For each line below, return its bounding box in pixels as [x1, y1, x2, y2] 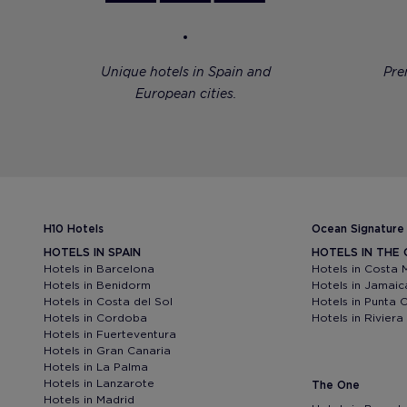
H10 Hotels [44, 221, 104, 235]
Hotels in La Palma [44, 359, 148, 373]
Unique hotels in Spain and [100, 64, 271, 79]
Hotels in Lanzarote [44, 375, 154, 390]
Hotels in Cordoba [44, 310, 147, 324]
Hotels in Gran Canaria [44, 342, 171, 357]
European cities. [134, 85, 236, 101]
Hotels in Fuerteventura [44, 326, 176, 341]
